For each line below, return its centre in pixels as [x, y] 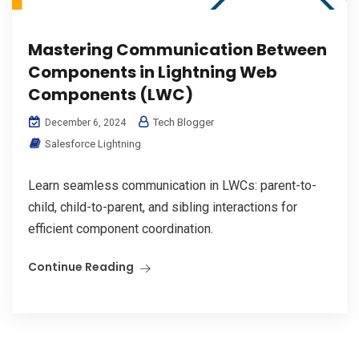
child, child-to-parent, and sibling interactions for [163, 208]
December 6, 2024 [84, 123]
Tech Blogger [182, 123]
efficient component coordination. [121, 229]
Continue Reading [81, 267]
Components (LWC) [111, 95]
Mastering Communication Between [177, 50]
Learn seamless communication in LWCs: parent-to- [172, 186]
